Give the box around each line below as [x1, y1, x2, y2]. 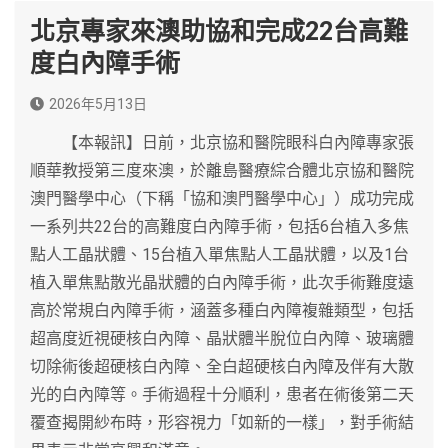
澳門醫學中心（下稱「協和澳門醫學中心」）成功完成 [30, 188, 414, 208]
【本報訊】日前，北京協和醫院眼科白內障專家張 [30, 132, 414, 152]
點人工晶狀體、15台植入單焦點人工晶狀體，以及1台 [30, 244, 409, 264]
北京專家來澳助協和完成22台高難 [30, 16, 408, 46]
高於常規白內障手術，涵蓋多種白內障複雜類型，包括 [30, 300, 414, 320]
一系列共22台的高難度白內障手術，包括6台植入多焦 [30, 216, 409, 236]
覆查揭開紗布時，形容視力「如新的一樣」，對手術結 [30, 412, 414, 432]
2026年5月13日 [49, 95, 147, 112]
